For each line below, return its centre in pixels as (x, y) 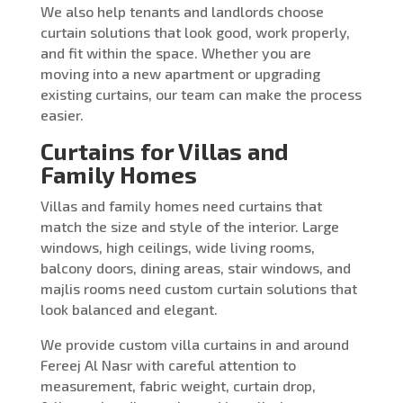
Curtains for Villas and (164, 150)
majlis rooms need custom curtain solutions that (198, 288)
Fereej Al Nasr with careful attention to (168, 364)
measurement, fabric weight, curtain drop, (178, 385)
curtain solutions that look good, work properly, (195, 31)
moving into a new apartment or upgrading (180, 73)
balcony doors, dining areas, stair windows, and (195, 267)
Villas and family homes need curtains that (181, 205)
